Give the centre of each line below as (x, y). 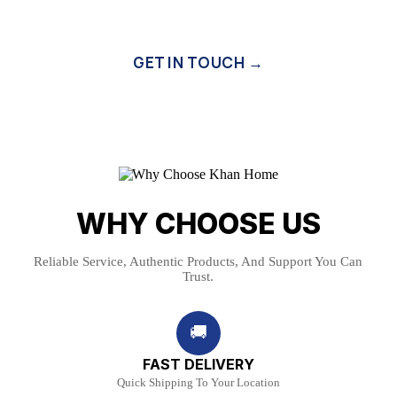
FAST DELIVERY (198, 364)
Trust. (198, 276)
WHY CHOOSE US (198, 223)
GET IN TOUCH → (198, 62)
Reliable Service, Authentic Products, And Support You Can (198, 261)
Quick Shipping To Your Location (198, 382)
